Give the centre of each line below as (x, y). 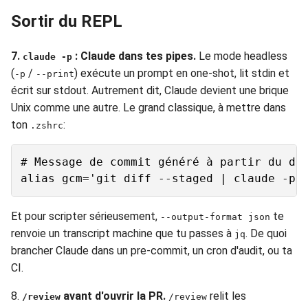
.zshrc (47, 125)
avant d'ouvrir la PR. (113, 296)
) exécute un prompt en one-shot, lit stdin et (182, 73)
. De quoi (266, 233)
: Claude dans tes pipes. (134, 56)
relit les (227, 296)
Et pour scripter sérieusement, (86, 216)
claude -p (47, 56)
